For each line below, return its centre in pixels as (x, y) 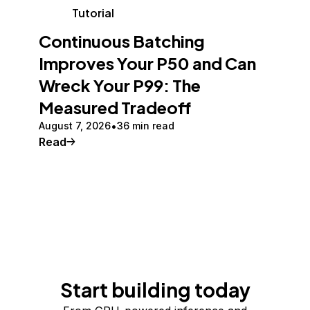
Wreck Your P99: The (120, 85)
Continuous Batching (122, 41)
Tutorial (93, 13)
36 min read (146, 126)
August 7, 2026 (75, 126)
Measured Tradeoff (115, 107)
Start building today (155, 290)
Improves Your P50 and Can (147, 63)
